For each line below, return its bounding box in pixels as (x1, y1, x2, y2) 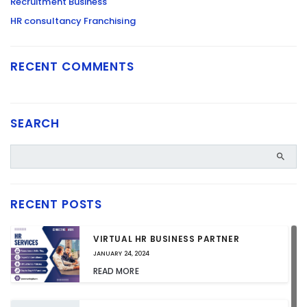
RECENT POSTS (10, 196, 103, 212)
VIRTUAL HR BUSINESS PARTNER (93, 233, 240, 245)
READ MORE (93, 265, 139, 277)
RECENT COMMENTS (10, 58, 134, 75)
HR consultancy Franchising (10, 14, 136, 27)
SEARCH (10, 115, 60, 132)
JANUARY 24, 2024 (93, 249, 150, 258)
